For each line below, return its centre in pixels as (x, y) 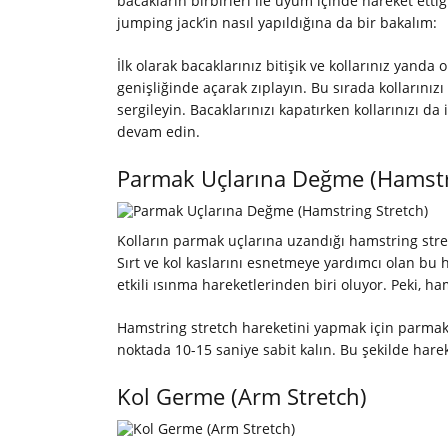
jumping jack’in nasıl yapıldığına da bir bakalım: (277, 23)
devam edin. (158, 132)
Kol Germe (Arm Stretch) (242, 396)
